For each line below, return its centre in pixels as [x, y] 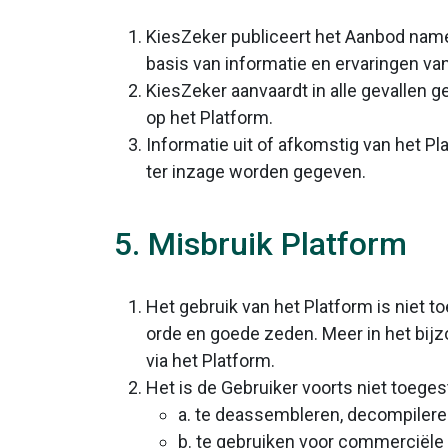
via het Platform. [210, 360]
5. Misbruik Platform [260, 244]
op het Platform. [209, 117]
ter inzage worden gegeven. [256, 171]
